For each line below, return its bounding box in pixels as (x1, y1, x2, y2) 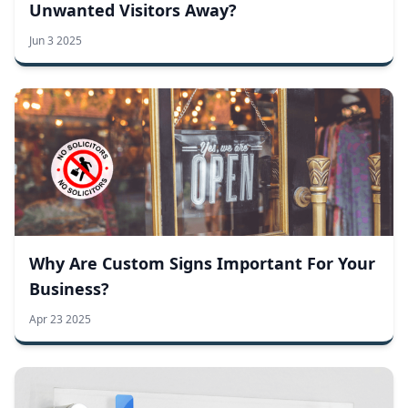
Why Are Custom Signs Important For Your (29, 252, 375, 275)
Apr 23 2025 (29, 311, 91, 328)
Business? (29, 278, 109, 301)
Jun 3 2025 (29, 33, 82, 49)
